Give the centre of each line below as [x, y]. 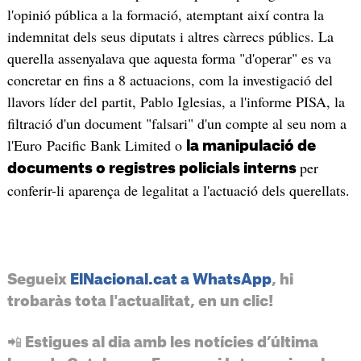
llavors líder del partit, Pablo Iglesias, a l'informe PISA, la [176, 102]
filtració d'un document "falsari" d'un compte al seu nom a [176, 124]
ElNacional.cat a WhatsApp [170, 279]
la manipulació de [251, 146]
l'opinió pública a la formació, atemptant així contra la [165, 15]
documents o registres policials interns [153, 169]
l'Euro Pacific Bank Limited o [96, 145]
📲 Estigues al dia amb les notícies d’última [162, 342]
